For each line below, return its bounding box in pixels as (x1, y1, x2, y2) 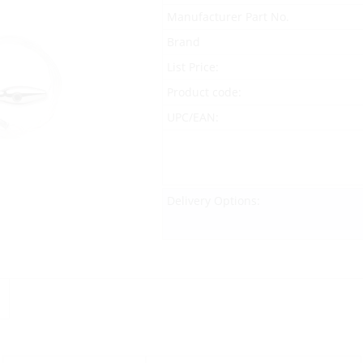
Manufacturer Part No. (166, 9, 289, 25)
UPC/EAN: (166, 109, 219, 126)
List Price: (166, 59, 219, 75)
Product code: (166, 84, 241, 100)
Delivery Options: (166, 193, 260, 209)
